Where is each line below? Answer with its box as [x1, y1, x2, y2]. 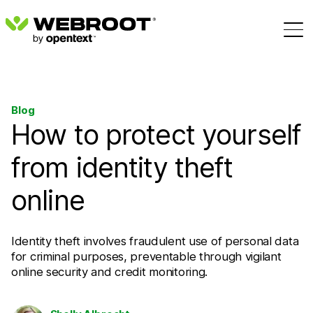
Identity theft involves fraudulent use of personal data [11, 233, 299, 248]
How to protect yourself [11, 118, 302, 152]
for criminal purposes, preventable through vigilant [11, 249, 282, 263]
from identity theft [11, 151, 233, 184]
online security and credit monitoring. [11, 264, 208, 279]
